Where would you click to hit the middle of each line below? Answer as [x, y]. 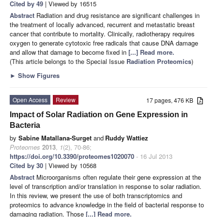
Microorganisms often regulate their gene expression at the [119, 177]
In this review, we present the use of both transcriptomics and [96, 195]
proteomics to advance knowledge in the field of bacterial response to [107, 204]
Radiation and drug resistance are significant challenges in [118, 15]
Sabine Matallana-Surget [55, 138]
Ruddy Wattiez [127, 138]
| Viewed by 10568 [70, 165]
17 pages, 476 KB [172, 100]
